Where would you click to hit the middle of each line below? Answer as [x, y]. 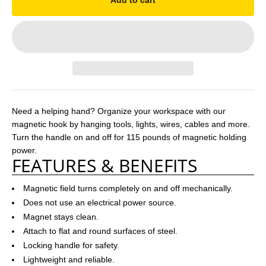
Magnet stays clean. [61, 217]
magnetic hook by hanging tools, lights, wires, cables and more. [131, 124]
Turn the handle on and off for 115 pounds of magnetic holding [129, 137]
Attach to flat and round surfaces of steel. [100, 231]
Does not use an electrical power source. [100, 202]
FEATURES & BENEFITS [104, 165]
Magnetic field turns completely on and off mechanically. [128, 188]
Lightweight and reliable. [69, 259]
